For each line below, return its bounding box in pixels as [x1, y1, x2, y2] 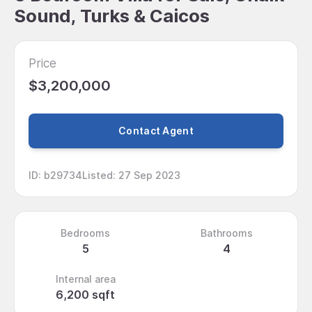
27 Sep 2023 [118, 169, 180, 181]
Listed [82, 169, 113, 181]
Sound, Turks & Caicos [14, 5, 210, 26]
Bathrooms [201, 226, 253, 239]
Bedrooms [61, 226, 110, 239]
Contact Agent [118, 125, 194, 137]
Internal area [55, 272, 116, 285]
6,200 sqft [56, 287, 115, 302]
